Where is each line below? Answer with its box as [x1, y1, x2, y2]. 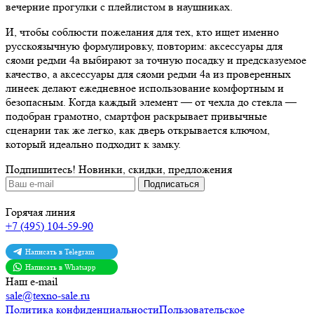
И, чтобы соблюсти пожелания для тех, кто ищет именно [6, 25, 279, 39]
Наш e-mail [6, 275, 57, 289]
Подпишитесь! [6, 163, 76, 177]
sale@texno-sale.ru [6, 289, 90, 303]
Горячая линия [6, 205, 75, 219]
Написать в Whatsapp [25, 262, 96, 273]
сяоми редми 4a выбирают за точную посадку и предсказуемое [6, 53, 306, 67]
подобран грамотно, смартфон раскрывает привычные [6, 109, 267, 123]
